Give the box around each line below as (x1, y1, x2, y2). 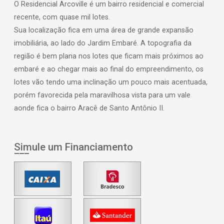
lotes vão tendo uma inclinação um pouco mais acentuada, (14, 78, 207, 86)
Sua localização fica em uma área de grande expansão (14, 26, 193, 34)
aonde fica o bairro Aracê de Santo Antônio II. (14, 104, 164, 112)
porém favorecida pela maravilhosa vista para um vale (14, 91, 190, 99)
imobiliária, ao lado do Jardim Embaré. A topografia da (14, 39, 191, 47)
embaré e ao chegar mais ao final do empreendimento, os (14, 65, 203, 73)
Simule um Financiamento (14, 141, 133, 153)
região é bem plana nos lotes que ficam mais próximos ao (14, 52, 203, 60)
